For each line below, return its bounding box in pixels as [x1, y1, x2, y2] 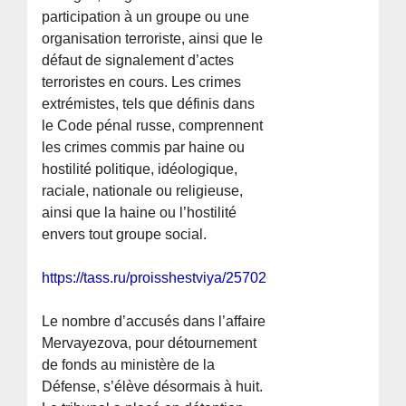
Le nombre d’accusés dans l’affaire [42, 314, 266, 330]
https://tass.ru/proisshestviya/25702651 [42, 270, 292, 286]
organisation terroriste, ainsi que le [42, 31, 264, 47]
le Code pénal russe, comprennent [42, 118, 264, 134]
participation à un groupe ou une [42, 9, 250, 25]
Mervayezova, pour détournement [42, 335, 257, 352]
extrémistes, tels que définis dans [42, 96, 256, 112]
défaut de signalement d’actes [42, 53, 235, 69]
